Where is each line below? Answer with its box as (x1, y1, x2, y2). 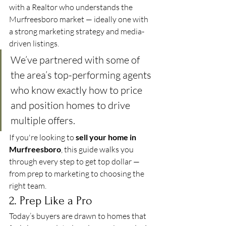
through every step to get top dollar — (9, 156, 141, 166)
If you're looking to (9, 132, 76, 142)
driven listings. (9, 38, 59, 48)
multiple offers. (11, 114, 75, 127)
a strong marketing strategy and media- (9, 26, 144, 36)
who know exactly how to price (11, 84, 144, 96)
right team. (9, 181, 46, 191)
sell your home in (76, 132, 138, 142)
